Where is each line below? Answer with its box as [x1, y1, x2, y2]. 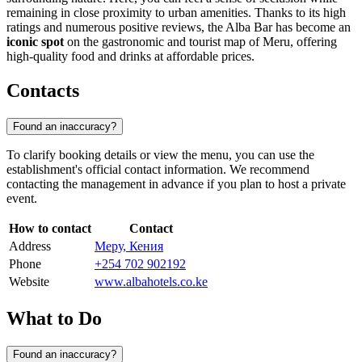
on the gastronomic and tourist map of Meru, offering [64, 35, 337, 49]
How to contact [9, 221, 91, 235]
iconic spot [6, 35, 64, 49]
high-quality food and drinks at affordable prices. [6, 49, 255, 64]
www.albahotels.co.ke [95, 274, 208, 288]
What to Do [6, 307, 102, 329]
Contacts [6, 80, 79, 102]
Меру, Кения [95, 238, 163, 253]
